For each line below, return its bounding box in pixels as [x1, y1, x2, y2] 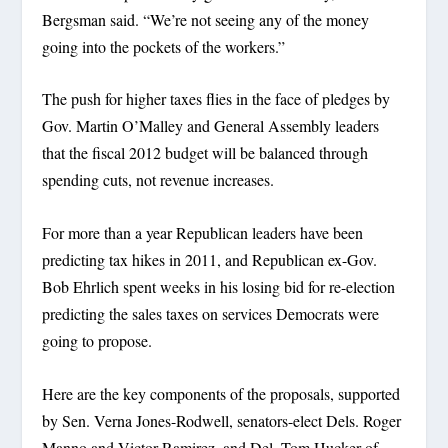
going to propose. [42, 330, 153, 352]
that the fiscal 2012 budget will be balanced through [42, 142, 369, 164]
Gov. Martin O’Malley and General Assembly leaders [42, 115, 380, 137]
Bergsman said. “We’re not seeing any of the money [42, 8, 370, 30]
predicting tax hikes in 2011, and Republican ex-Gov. [42, 249, 378, 271]
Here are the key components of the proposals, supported [42, 382, 401, 404]
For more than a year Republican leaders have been [42, 222, 364, 244]
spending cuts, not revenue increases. [42, 169, 275, 191]
